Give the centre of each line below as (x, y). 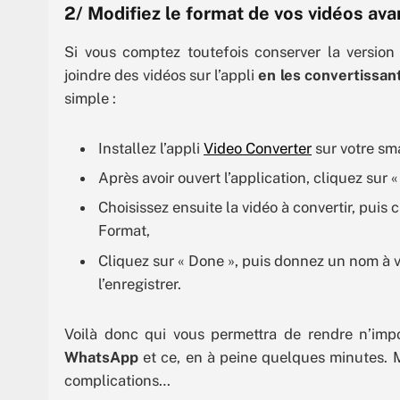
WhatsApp (101, 357)
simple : (90, 98)
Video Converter (258, 148)
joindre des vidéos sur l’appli (162, 75)
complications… (117, 380)
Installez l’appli (151, 148)
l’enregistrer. (140, 283)
